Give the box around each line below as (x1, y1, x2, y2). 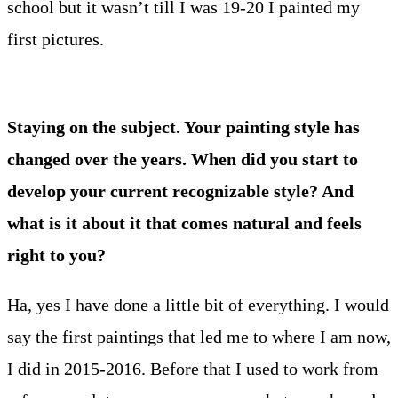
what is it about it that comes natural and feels (7, 212, 362, 233)
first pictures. (7, 28, 108, 49)
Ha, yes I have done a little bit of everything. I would (7, 294, 389, 314)
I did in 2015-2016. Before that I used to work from (7, 358, 378, 378)
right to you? (7, 244, 106, 265)
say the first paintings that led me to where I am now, (7, 326, 391, 346)
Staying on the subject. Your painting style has (7, 116, 360, 137)
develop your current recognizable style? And (7, 180, 354, 201)
